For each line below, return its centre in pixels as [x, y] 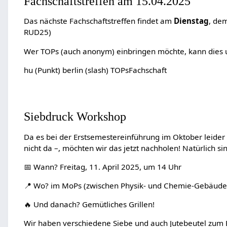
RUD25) [37, 32]
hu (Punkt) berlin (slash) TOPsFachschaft [95, 70]
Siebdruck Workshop [75, 117]
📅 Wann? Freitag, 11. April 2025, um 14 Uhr [102, 166]
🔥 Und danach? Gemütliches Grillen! [89, 204]
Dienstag [191, 21]
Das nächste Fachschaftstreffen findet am [99, 21]
